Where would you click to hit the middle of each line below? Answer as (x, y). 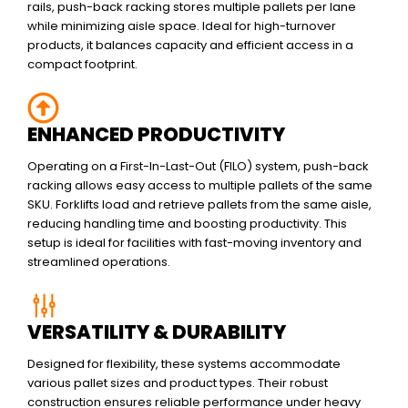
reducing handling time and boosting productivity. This (187, 224)
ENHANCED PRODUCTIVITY (156, 135)
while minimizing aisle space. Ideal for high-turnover (182, 26)
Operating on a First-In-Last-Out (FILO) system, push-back (198, 167)
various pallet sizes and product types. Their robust (178, 383)
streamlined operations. (99, 262)
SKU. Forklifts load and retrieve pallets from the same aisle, (199, 205)
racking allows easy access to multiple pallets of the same (200, 186)
